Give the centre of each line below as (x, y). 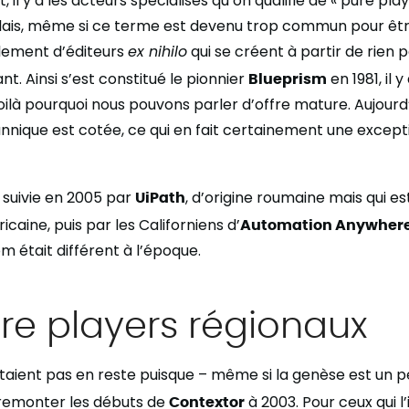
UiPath (160, 196)
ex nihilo (157, 52)
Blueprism (288, 78)
